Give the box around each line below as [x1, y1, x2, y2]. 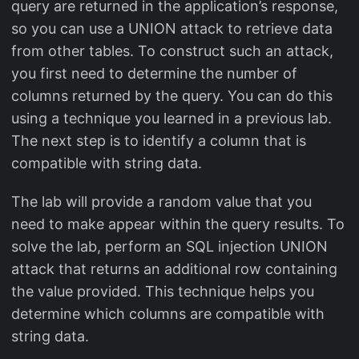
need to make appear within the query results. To [11, 216, 345, 233]
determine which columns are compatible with [11, 305, 325, 323]
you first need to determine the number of [11, 65, 297, 83]
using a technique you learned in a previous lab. [11, 110, 332, 127]
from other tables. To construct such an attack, [11, 42, 333, 60]
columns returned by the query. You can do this [11, 87, 333, 105]
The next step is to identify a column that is [11, 132, 306, 150]
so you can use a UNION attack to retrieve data [11, 20, 333, 38]
